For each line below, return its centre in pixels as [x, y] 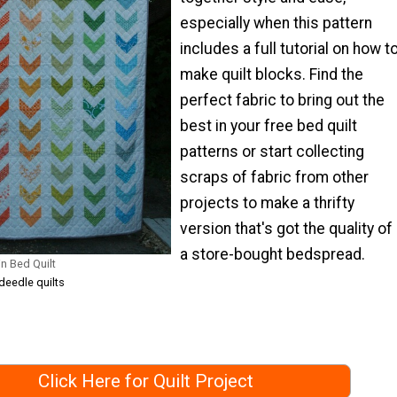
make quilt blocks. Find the [272, 74]
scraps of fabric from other [274, 177]
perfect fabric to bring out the [282, 100]
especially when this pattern [276, 23]
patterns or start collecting [272, 151]
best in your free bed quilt [269, 125]
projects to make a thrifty [267, 202]
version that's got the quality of [286, 228]
